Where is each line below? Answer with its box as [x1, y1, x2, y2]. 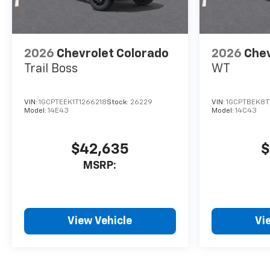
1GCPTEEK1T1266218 [39, 99, 107, 107]
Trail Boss [24, 63, 78, 75]
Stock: [107, 99, 130, 107]
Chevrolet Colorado [57, 48, 169, 60]
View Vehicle [67, 216, 133, 227]
